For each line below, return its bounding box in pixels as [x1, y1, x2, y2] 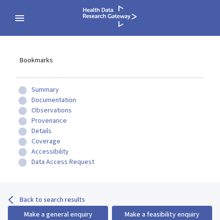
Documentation [31, 95, 76, 105]
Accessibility [31, 147, 69, 157]
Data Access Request [31, 157, 94, 167]
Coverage [31, 137, 60, 146]
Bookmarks [20, 55, 53, 65]
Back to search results [20, 195, 85, 205]
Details [31, 126, 52, 136]
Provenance [31, 116, 67, 126]
